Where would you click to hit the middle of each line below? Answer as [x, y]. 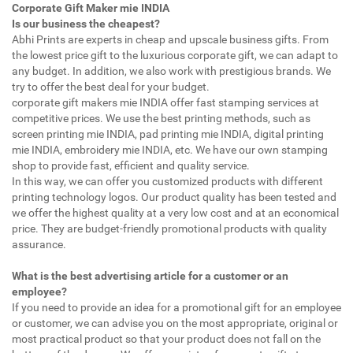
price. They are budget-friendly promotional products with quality [169, 228]
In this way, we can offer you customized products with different [167, 181]
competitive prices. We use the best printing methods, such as [161, 118]
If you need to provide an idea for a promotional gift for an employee [176, 307]
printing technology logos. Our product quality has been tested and [174, 197]
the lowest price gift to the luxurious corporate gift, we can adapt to [175, 55]
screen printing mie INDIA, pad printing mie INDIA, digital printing [168, 134]
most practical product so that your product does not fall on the [166, 338]
